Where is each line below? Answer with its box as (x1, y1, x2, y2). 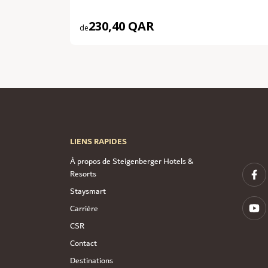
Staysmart (70, 184, 106, 199)
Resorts (70, 167, 96, 182)
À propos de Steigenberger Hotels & (70, 154, 193, 169)
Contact (70, 236, 97, 251)
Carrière (70, 202, 98, 217)
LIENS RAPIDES (70, 135, 127, 150)
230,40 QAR (89, 18, 154, 35)
